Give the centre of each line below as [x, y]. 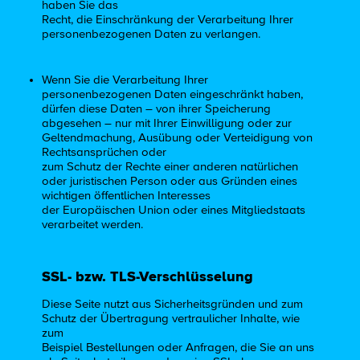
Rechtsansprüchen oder [104, 152]
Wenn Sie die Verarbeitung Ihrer [125, 80]
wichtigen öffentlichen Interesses [127, 195]
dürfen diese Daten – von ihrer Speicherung [157, 108]
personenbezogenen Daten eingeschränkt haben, [173, 94]
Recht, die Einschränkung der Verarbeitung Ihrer [168, 19]
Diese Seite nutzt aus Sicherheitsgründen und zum [173, 305]
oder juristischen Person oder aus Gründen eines [170, 181]
